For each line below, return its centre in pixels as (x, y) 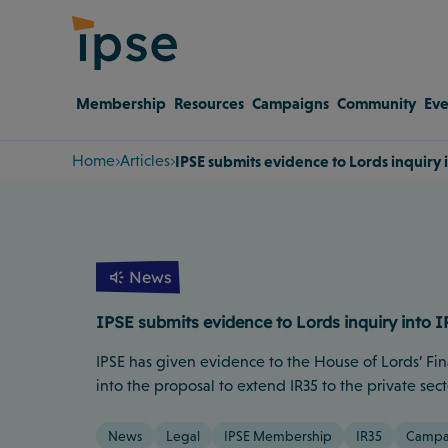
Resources (209, 102)
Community (376, 102)
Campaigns (290, 102)
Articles (145, 160)
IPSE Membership (278, 435)
